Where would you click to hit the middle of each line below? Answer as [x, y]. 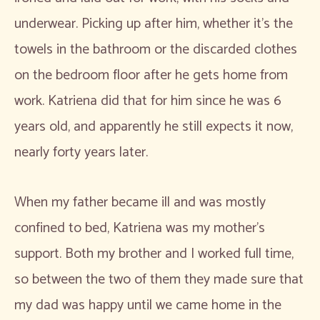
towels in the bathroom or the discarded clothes [156, 49]
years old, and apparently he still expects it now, [154, 126]
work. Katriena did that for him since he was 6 [148, 101]
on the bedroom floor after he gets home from [151, 75]
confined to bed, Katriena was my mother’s [140, 228]
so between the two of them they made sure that [159, 279]
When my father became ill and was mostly [140, 202]
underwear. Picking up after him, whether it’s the [154, 24]
